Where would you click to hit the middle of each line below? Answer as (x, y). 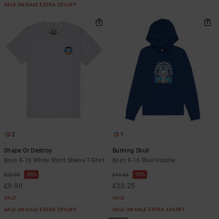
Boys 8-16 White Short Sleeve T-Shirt (54, 160)
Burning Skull (131, 150)
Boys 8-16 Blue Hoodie (144, 160)
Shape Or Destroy (28, 150)
